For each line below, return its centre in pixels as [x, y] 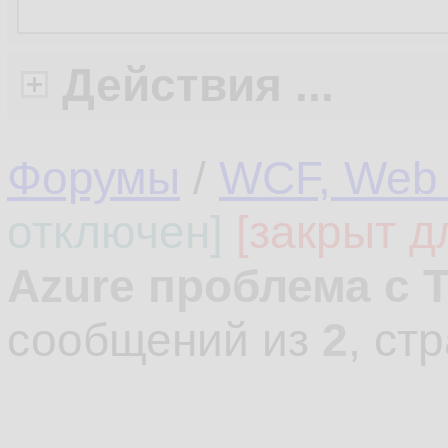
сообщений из [164, 340]
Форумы [93, 178]
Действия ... [198, 85]
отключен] [115, 232]
